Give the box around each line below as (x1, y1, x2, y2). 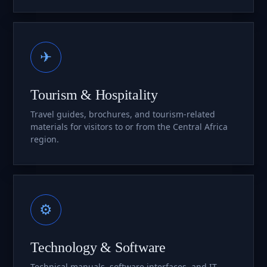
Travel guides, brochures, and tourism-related (30, 108, 215, 120)
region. (30, 133, 59, 145)
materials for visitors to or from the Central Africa (30, 120, 228, 132)
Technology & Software (30, 239, 166, 255)
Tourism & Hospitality (30, 86, 158, 103)
